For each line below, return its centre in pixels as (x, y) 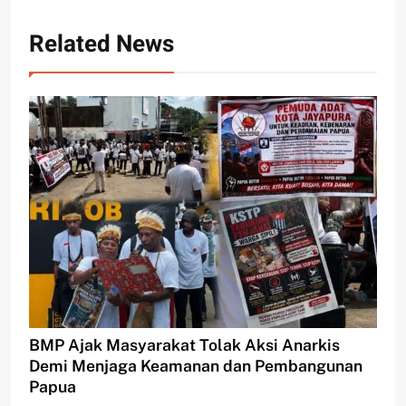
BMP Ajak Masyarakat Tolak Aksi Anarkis (184, 344)
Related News (101, 44)
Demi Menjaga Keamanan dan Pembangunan (196, 365)
